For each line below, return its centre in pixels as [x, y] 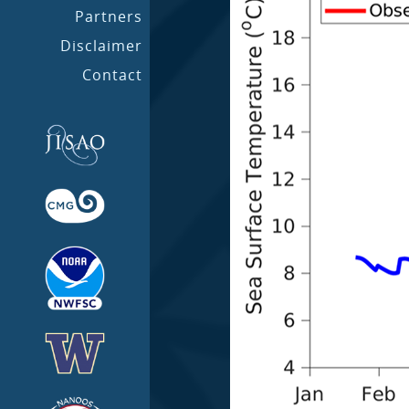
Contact [112, 75]
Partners [109, 16]
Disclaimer [101, 46]
